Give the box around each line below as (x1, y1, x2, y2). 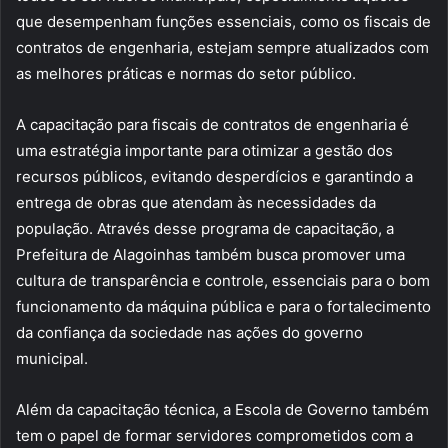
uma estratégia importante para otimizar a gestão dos (16, 141, 393, 161)
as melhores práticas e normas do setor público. (16, 64, 356, 84)
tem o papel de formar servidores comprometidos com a (16, 426, 413, 446)
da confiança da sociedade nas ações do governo (16, 323, 363, 343)
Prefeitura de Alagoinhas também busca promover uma (16, 245, 405, 265)
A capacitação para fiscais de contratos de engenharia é (16, 115, 409, 135)
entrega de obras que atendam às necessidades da (16, 193, 376, 213)
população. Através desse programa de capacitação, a (16, 219, 394, 239)
